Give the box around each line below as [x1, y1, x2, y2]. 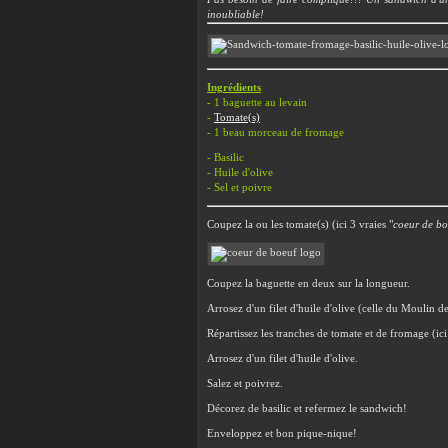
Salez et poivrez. [207, 378, 283, 389]
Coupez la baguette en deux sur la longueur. [207, 278, 410, 289]
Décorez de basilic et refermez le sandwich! [207, 403, 407, 414]
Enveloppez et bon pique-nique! [207, 428, 357, 439]
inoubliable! [207, 9, 264, 20]
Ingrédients [207, 82, 261, 93]
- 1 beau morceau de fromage [207, 127, 344, 138]
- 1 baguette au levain [207, 97, 307, 108]
